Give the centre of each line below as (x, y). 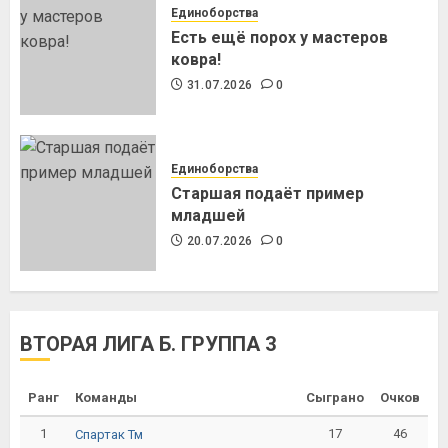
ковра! (196, 59)
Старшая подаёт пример (267, 193)
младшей (208, 215)
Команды (106, 398)
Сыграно (335, 398)
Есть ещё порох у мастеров (279, 37)
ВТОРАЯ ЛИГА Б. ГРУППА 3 (148, 344)
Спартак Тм (109, 434)
